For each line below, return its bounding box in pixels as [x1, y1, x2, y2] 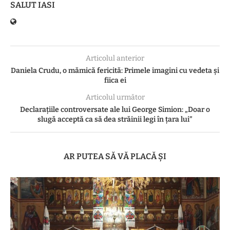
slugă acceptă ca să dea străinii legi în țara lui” [37, 114, 193, 124]
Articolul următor [85, 92, 145, 102]
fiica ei [104, 75, 126, 85]
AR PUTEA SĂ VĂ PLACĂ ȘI [64, 151, 166, 161]
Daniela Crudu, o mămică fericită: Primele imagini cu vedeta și [11, 66, 219, 75]
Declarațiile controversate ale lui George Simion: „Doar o [20, 105, 210, 114]
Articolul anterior [86, 53, 144, 63]
